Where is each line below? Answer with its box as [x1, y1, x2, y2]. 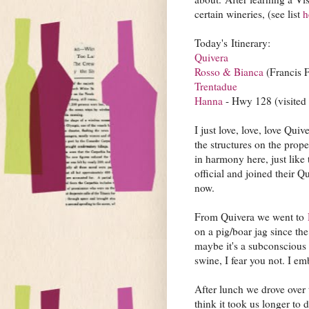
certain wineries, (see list [195, 6, 303, 21]
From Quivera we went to [195, 209, 308, 223]
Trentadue [195, 79, 237, 93]
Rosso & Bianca [195, 64, 263, 79]
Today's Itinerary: [195, 35, 270, 50]
